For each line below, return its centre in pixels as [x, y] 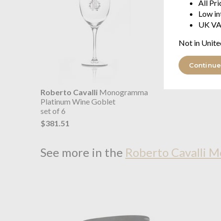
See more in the [83, 152]
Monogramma [123, 92]
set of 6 [53, 111]
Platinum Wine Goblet [78, 102]
